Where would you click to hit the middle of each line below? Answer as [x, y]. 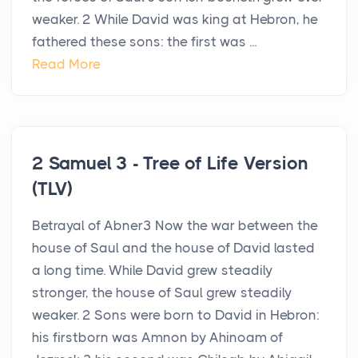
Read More [66, 64]
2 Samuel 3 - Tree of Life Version [170, 164]
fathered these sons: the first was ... [144, 42]
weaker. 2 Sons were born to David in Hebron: [176, 315]
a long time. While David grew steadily [152, 270]
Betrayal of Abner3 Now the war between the [175, 226]
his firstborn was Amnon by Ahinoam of [157, 338]
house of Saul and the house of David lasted [173, 248]
